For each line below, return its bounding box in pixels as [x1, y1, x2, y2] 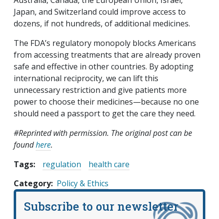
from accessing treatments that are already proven [14, 49, 200, 60]
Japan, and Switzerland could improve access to [14, 6, 186, 17]
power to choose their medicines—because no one [14, 96, 199, 107]
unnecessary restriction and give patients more [14, 84, 187, 95]
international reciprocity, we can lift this [14, 72, 158, 84]
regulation [43, 158, 81, 170]
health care [88, 158, 130, 170]
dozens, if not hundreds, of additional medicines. [14, 18, 190, 29]
